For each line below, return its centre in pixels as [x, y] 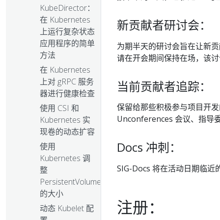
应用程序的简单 [67, 43]
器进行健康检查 [67, 94]
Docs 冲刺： [149, 147]
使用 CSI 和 [59, 108]
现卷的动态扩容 [67, 132]
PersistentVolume [70, 182]
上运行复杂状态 [67, 32]
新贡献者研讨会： [164, 25]
